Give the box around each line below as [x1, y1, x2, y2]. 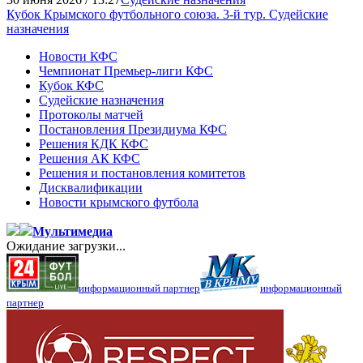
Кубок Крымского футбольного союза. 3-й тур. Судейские [6, 6, 328, 21]
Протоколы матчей [39, 107, 143, 122]
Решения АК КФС [39, 151, 140, 165]
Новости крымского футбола [39, 194, 199, 209]
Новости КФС [39, 49, 117, 63]
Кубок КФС [39, 78, 104, 92]
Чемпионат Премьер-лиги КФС [39, 63, 213, 78]
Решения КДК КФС [39, 136, 148, 151]
